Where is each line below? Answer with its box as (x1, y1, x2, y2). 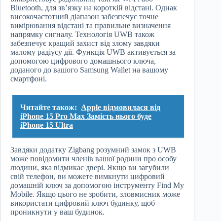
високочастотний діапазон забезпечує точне (10, 12, 158, 21)
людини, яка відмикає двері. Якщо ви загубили (10, 163, 169, 172)
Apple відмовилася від (81, 103, 160, 112)
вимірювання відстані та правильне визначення (10, 21, 171, 30)
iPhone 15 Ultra (20, 121, 73, 130)
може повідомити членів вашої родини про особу (10, 154, 177, 163)
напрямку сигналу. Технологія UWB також (10, 30, 154, 39)
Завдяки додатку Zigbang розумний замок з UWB (10, 146, 176, 154)
